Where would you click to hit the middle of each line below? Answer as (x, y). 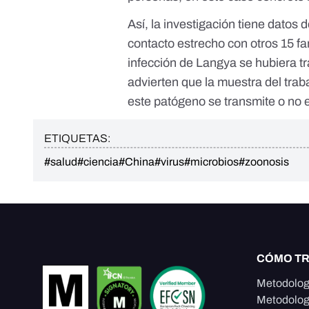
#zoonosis (264, 161)
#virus (169, 161)
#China (137, 161)
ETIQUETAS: (77, 138)
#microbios (211, 161)
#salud (61, 161)
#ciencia (98, 161)
